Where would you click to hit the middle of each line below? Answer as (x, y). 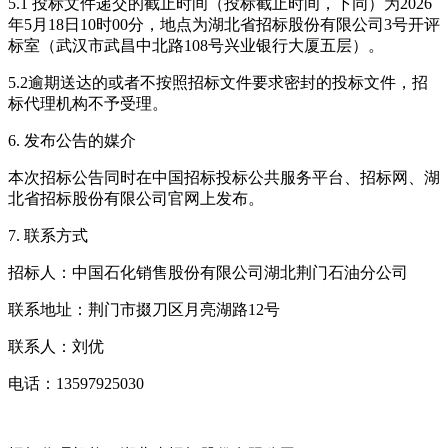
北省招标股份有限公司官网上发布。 (136, 198)
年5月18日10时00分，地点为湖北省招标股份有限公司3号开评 (224, 24)
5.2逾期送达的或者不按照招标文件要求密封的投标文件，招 (218, 82)
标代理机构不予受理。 (88, 103)
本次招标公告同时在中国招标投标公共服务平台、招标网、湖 (224, 177)
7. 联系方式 (48, 235)
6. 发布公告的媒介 (72, 140)
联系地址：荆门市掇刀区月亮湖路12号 (144, 309)
